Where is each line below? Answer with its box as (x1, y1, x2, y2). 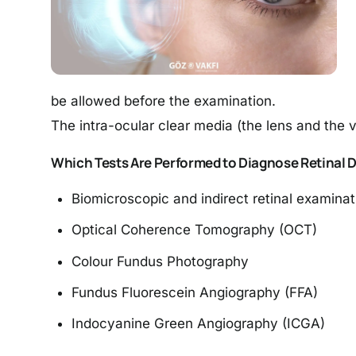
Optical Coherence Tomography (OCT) (71, 222, 317, 238)
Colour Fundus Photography (71, 253, 249, 269)
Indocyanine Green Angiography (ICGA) (71, 315, 325, 332)
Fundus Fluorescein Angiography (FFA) (71, 284, 318, 301)
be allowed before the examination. (51, 92, 276, 109)
